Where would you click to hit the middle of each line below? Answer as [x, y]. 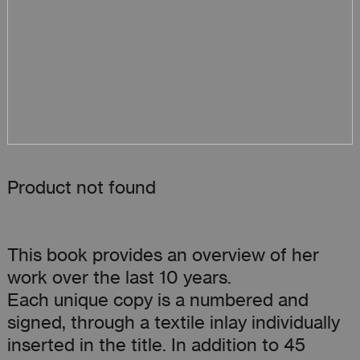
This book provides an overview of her [163, 254]
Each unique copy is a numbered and [157, 299]
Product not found [81, 187]
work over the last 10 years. [119, 277]
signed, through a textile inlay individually [173, 322]
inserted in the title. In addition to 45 [156, 344]
